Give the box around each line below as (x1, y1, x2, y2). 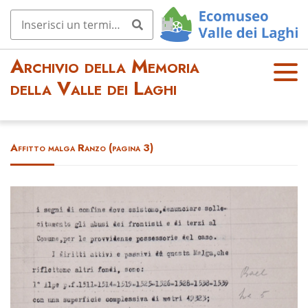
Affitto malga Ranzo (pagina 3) (10, 141, 153, 155)
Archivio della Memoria (10, 54, 199, 80)
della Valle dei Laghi (10, 76, 177, 102)
